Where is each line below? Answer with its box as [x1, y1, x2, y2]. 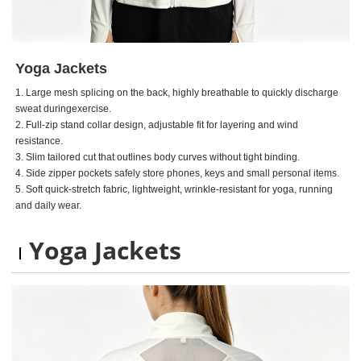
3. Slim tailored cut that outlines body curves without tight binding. [15, 151, 301, 164]
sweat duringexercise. [15, 103, 112, 115]
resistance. [15, 135, 64, 147]
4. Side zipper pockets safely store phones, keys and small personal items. [15, 168, 340, 180]
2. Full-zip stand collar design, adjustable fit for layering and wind [15, 119, 299, 131]
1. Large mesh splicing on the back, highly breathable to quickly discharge [15, 87, 339, 99]
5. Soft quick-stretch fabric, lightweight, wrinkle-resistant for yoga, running [15, 184, 334, 196]
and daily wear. [15, 200, 82, 212]
